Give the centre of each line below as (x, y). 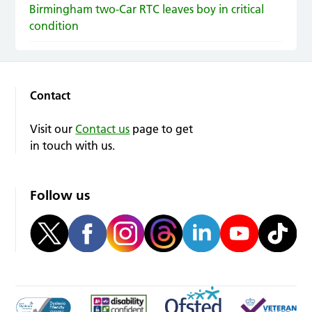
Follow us (60, 195)
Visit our (53, 128)
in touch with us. (73, 145)
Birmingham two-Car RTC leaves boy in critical (147, 9)
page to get (162, 128)
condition (54, 25)
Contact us (103, 128)
